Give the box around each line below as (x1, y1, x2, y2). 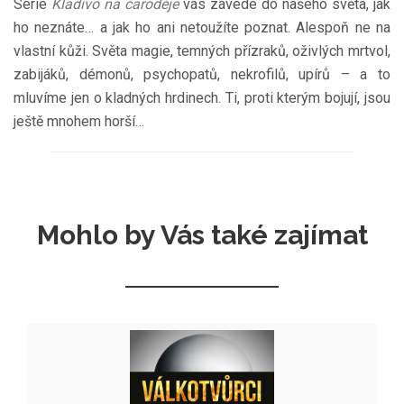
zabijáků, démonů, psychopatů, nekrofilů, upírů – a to (14, 66, 390, 84)
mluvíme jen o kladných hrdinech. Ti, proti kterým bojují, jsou (14, 89, 390, 107)
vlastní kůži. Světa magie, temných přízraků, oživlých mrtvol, (14, 42, 390, 60)
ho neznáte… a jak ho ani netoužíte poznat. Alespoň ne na (14, 19, 390, 37)
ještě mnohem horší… (14, 113, 144, 131)
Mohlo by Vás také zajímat (36, 219, 368, 252)
